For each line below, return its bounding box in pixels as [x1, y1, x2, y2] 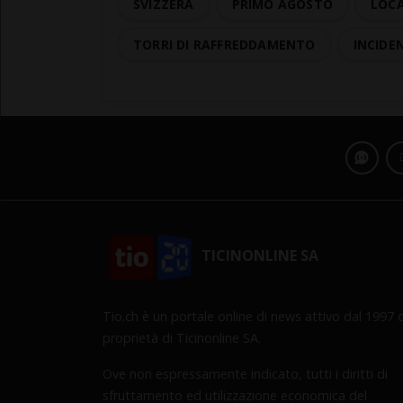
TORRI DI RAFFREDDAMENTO [133, 35, 316, 53]
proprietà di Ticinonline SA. [103, 328, 261, 346]
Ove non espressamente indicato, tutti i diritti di [103, 364, 388, 382]
